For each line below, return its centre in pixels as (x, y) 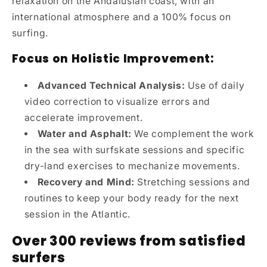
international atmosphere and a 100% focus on (121, 17)
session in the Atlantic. (77, 215)
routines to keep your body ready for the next (132, 198)
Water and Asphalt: (84, 134)
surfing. (30, 33)
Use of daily (215, 86)
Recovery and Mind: (86, 182)
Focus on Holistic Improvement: (113, 59)
